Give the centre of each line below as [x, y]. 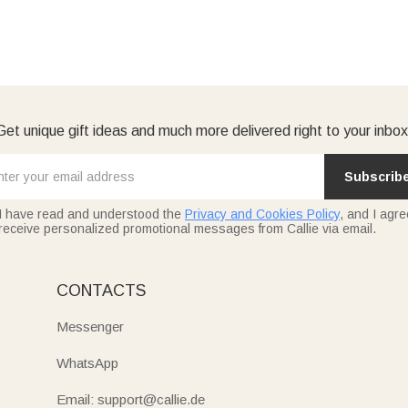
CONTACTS [101, 291]
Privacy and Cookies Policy [262, 214]
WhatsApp [87, 363]
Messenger [90, 326]
